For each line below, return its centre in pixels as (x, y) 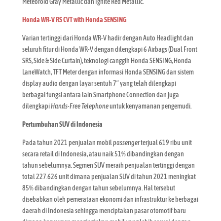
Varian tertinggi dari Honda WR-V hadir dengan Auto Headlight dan (108, 38)
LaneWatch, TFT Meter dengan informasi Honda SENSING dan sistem (108, 72)
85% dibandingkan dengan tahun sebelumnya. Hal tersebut (98, 188)
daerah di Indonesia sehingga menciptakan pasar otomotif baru (104, 210)
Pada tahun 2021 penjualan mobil (67, 142)
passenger (127, 142)
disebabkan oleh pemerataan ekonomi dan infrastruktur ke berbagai (110, 199)
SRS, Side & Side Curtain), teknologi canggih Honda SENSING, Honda (107, 60)
